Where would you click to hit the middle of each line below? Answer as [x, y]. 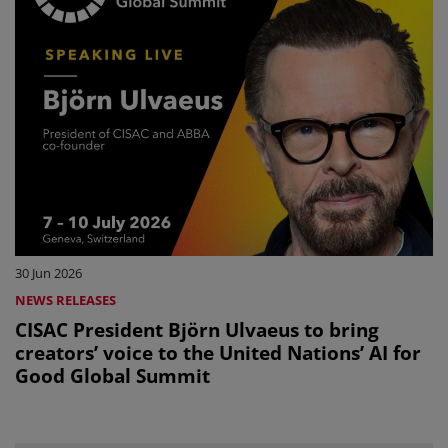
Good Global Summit [112, 376]
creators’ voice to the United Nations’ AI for [99, 353]
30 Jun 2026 [48, 273]
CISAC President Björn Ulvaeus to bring [197, 330]
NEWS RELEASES [65, 300]
